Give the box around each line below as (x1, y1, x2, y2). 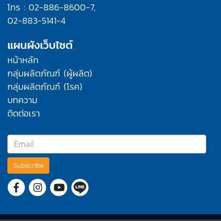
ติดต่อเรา (7, 107, 40, 120)
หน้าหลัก (7, 53, 38, 67)
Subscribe (13, 160, 43, 171)
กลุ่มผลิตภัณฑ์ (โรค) (7, 80, 82, 94)
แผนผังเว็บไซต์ (7, 37, 73, 54)
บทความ (7, 93, 37, 107)
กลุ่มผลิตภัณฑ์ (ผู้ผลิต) (7, 67, 92, 80)
